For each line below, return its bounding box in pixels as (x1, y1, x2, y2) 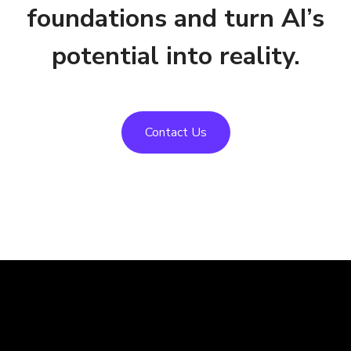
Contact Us (144, 124, 207, 141)
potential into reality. (51, 39, 300, 73)
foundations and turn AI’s (27, 2, 324, 35)
